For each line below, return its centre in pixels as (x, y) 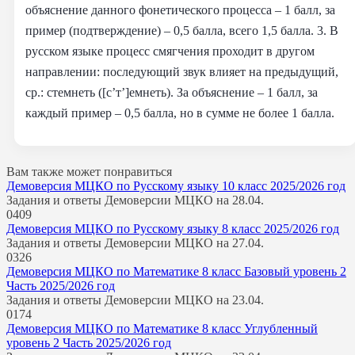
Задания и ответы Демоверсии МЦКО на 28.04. (135, 200)
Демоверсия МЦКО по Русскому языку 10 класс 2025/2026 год (176, 185)
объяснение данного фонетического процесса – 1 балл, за (180, 10)
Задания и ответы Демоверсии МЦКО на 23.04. (135, 300)
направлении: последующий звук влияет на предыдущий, (182, 71)
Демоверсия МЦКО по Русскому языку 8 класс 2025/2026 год (173, 228)
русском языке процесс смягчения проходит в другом (170, 51)
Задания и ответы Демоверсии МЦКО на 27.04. (135, 242)
